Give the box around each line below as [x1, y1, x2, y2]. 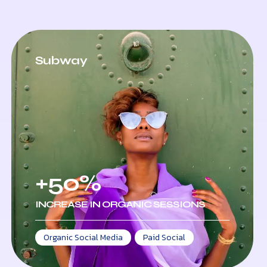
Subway [35, 53, 88, 69]
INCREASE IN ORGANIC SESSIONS [35, 198, 205, 210]
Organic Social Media [43, 231, 123, 244]
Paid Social [142, 231, 185, 244]
